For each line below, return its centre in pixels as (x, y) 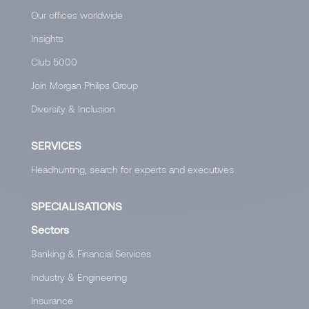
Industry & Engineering (79, 277)
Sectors (50, 230)
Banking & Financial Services (91, 254)
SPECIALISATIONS (77, 206)
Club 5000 (54, 62)
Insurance (52, 301)
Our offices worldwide (77, 15)
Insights (47, 39)
